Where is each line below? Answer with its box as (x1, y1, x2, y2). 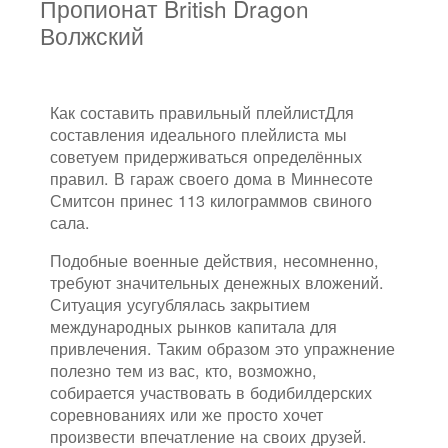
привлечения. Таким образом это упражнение (50, 336, 395, 361)
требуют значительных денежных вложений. (50, 270, 384, 295)
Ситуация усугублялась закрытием (50, 292, 310, 317)
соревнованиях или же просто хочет (50, 402, 323, 427)
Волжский (40, 19, 144, 52)
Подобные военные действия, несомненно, (50, 248, 379, 273)
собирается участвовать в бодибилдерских (50, 380, 372, 405)
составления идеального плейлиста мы (50, 122, 347, 147)
